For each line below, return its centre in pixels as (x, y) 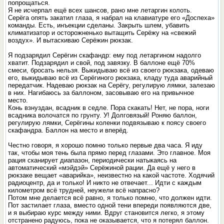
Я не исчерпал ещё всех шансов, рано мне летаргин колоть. (100, 10)
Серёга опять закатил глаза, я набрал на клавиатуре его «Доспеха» (111, 18)
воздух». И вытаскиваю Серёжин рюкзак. (71, 40)
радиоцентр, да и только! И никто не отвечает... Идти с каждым (105, 183)
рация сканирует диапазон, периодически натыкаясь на (92, 160)
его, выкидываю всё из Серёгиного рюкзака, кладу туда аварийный (110, 78)
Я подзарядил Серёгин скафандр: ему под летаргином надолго (105, 55)
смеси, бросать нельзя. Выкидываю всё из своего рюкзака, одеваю (111, 70)
